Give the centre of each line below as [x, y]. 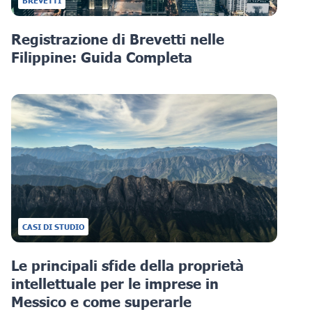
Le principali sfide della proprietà [127, 265]
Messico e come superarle [101, 301]
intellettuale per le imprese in [115, 283]
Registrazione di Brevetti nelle [118, 39]
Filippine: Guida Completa [102, 57]
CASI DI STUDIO [53, 226]
